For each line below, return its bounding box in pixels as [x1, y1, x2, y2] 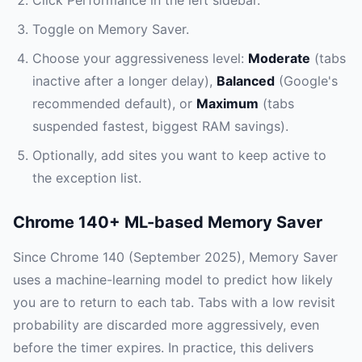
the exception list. [32, 170, 141, 187]
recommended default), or [32, 95, 196, 112]
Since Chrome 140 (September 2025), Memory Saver [13, 249, 338, 266]
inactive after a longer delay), [32, 73, 217, 90]
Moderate [248, 50, 310, 67]
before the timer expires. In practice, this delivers [13, 339, 314, 356]
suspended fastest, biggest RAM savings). [32, 118, 288, 135]
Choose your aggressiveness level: [32, 50, 248, 67]
